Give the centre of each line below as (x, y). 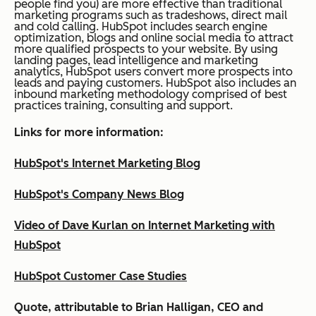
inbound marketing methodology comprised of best (151, 94)
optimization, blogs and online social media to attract (154, 37)
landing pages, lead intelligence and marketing (136, 60)
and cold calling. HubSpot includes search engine (141, 26)
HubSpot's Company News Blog (99, 194)
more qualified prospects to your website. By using (146, 49)
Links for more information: (89, 132)
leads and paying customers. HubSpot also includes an (155, 83)
